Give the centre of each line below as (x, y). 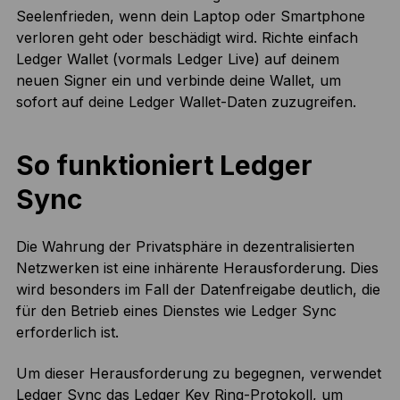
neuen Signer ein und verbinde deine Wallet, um (178, 81)
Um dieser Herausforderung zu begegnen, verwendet (198, 374)
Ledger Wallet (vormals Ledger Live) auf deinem (177, 59)
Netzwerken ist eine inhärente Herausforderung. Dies (197, 268)
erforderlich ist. (67, 333)
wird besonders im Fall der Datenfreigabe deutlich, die (198, 290)
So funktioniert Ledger (164, 166)
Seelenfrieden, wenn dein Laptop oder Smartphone (190, 17)
